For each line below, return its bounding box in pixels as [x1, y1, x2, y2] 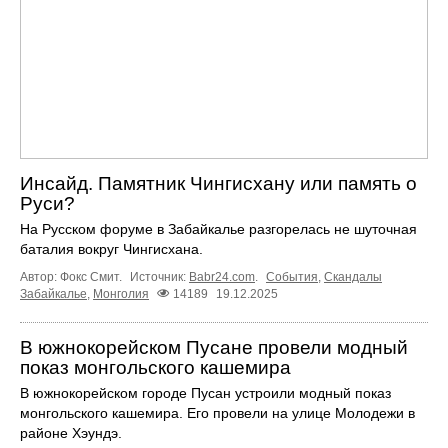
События [266, 270, 318, 285]
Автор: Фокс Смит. [20, 270, 125, 285]
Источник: [130, 270, 189, 285]
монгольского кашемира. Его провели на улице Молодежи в [20, 405, 415, 422]
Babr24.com [189, 270, 255, 285]
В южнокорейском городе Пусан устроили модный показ [20, 385, 391, 402]
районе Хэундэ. [20, 425, 122, 442]
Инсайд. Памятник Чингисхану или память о [20, 173, 417, 195]
